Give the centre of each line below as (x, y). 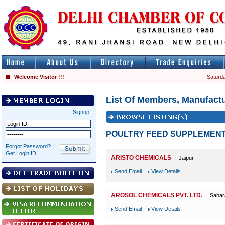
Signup (81, 112)
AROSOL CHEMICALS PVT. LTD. (157, 195)
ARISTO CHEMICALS (141, 158)
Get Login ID (21, 153)
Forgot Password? (28, 146)
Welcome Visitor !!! (38, 77)
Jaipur (186, 158)
